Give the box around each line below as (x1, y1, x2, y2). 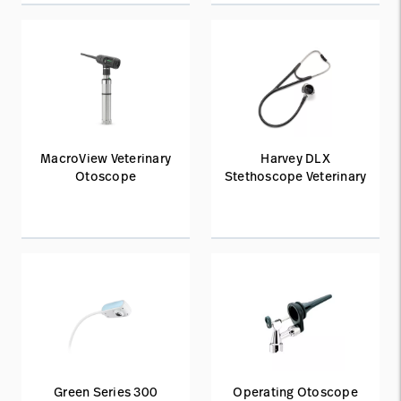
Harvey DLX (260, 149, 330, 166)
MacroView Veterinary (40, 149, 171, 166)
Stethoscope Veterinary (224, 167, 367, 184)
